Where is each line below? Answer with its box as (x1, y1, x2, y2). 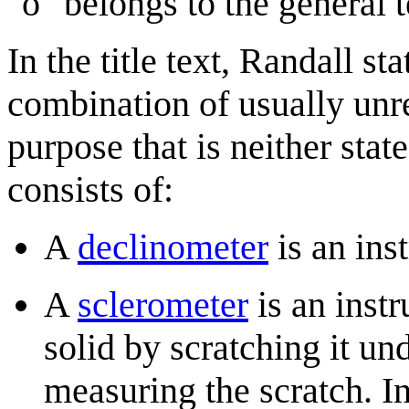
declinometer (78, 225, 268, 267)
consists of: (7, 168, 173, 210)
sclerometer (78, 283, 248, 325)
